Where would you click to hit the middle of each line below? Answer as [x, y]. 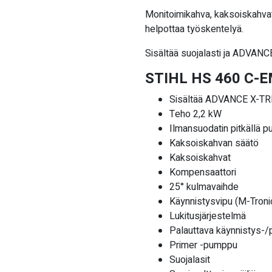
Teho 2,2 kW [195, 114]
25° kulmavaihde [204, 187]
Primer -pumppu [203, 245]
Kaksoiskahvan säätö [214, 143]
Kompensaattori [203, 172]
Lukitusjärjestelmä [208, 216]
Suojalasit [190, 260]
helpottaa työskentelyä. [194, 29]
